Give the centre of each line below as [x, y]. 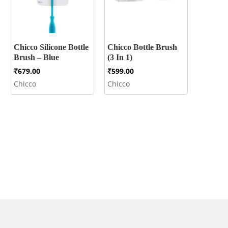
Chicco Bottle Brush [142, 47]
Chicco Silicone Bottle [51, 47]
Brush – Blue [36, 57]
